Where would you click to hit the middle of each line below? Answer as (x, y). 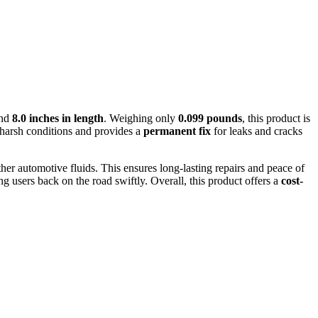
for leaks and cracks (257, 131)
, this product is (276, 119)
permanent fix (177, 131)
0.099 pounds (210, 119)
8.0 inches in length (58, 119)
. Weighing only (141, 119)
